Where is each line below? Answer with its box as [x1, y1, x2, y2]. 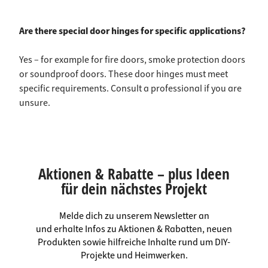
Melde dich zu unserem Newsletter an [59, 209, 209, 223]
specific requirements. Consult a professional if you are [19, 82, 242, 95]
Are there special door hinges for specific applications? [19, 25, 245, 38]
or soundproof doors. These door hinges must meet [19, 68, 228, 81]
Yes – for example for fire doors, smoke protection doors [19, 53, 245, 66]
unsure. [19, 96, 50, 109]
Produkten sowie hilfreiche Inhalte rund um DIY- [38, 236, 230, 249]
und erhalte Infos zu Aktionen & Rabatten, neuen [36, 223, 232, 236]
